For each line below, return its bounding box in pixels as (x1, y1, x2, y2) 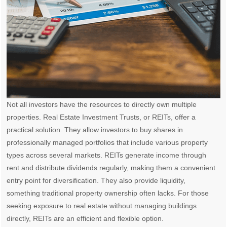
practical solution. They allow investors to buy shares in (7, 126, 183, 134)
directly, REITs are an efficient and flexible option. (7, 214, 164, 223)
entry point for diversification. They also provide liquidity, (7, 176, 186, 185)
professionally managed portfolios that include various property (7, 138, 208, 147)
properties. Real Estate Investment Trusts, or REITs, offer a (7, 113, 196, 122)
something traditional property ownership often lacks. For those (7, 189, 209, 198)
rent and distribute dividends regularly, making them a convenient (7, 164, 216, 172)
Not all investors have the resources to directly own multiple (7, 100, 197, 109)
